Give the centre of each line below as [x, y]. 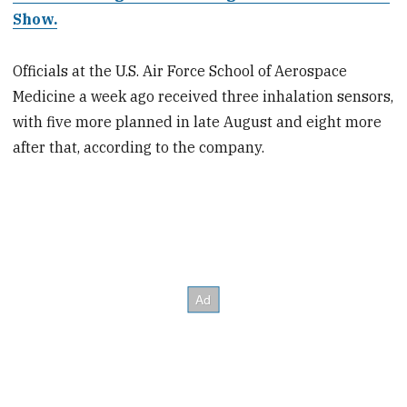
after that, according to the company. [139, 147]
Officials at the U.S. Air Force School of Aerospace [180, 70]
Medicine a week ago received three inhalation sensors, [203, 96]
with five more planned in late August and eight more [198, 121]
